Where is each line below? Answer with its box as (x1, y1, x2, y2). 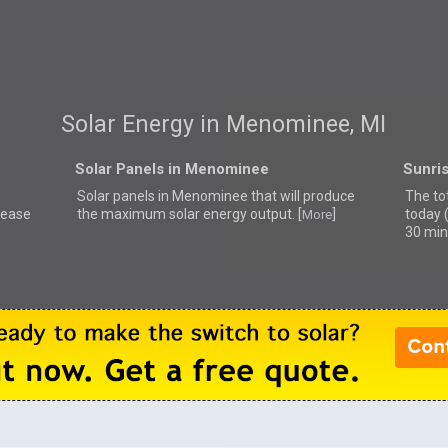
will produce (279, 187, 355, 204)
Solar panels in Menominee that (76, 187, 280, 204)
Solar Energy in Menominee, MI (61, 111, 387, 139)
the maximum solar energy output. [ (76, 205, 302, 222)
